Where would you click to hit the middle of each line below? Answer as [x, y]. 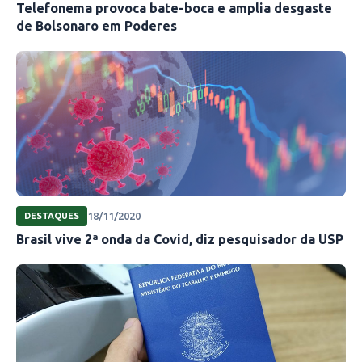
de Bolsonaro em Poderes [97, 25]
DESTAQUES [52, 215]
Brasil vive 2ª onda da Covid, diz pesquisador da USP [180, 239]
